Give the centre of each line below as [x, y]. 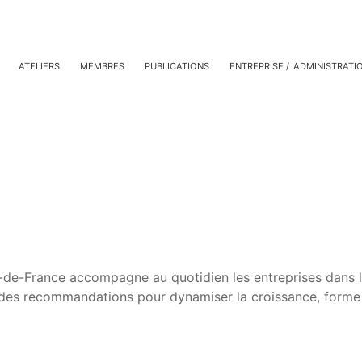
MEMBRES [102, 66]
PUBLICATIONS [177, 66]
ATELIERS [39, 66]
